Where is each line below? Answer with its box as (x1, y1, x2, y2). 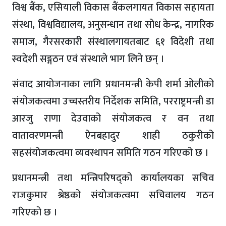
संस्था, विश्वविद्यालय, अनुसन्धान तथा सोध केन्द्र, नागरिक (12, 16, 214, 34)
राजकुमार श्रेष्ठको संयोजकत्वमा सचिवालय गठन (12, 187, 214, 204)
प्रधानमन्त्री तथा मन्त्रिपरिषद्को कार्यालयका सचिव (12, 169, 214, 187)
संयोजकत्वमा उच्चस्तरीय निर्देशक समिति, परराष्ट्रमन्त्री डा (12, 93, 214, 110)
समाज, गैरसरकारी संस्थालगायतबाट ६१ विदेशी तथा (12, 33, 214, 51)
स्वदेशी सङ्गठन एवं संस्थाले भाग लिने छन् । (12, 50, 164, 68)
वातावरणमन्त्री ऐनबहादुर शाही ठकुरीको (12, 127, 214, 145)
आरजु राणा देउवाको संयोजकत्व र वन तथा (12, 110, 214, 128)
